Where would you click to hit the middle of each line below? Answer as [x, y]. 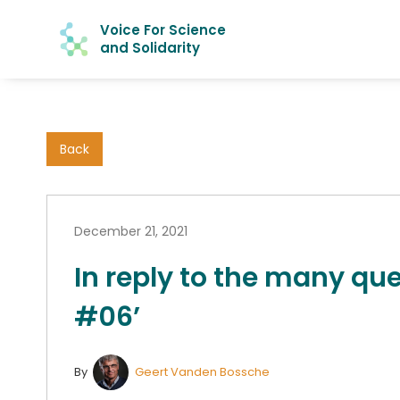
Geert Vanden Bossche [202, 372]
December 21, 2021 [131, 231]
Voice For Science [163, 30]
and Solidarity [150, 48]
